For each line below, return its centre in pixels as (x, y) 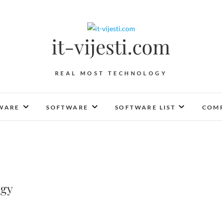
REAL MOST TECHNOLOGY (111, 73)
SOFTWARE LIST (145, 107)
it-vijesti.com (111, 46)
